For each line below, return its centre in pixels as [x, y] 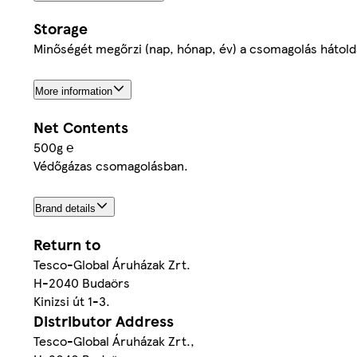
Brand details [65, 209]
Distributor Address [104, 321]
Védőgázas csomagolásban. [111, 166]
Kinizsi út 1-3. [72, 301]
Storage [61, 29]
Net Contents [81, 127]
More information [74, 92]
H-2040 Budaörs [82, 283]
